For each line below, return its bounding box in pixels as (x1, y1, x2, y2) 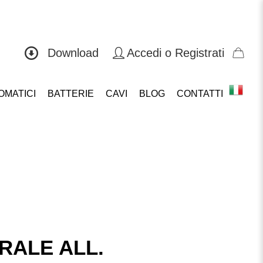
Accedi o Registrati (126, 46, 224, 59)
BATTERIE (47, 89, 94, 99)
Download (47, 46, 99, 59)
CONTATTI (176, 89, 223, 99)
